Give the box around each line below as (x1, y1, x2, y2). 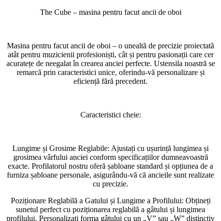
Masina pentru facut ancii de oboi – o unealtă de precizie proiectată (7, 41, 214, 50)
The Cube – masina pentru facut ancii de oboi (39, 7, 182, 16)
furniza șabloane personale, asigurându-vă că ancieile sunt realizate (7, 170, 214, 179)
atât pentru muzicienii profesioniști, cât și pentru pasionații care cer (7, 50, 214, 59)
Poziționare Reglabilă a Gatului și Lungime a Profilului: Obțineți (10, 196, 211, 205)
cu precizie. (93, 179, 128, 188)
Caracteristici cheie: (80, 110, 141, 119)
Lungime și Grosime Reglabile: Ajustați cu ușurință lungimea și (12, 144, 209, 152)
